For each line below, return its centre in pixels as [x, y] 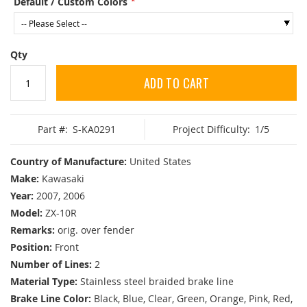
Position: [31, 247]
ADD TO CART [176, 83]
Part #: [53, 130]
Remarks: [33, 230]
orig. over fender [96, 230]
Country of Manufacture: [69, 162]
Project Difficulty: [211, 130]
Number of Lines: [51, 265]
